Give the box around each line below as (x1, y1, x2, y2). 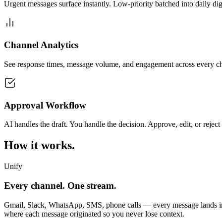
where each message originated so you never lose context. (4, 209, 184, 218)
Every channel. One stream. (4, 180, 116, 191)
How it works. (4, 139, 75, 152)
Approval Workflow (4, 100, 86, 111)
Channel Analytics (4, 40, 78, 51)
